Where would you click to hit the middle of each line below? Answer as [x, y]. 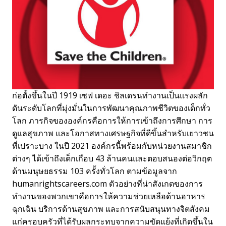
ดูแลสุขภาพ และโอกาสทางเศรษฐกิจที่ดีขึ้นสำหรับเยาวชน [113, 133]
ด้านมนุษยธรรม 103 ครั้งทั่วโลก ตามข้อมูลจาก [95, 171]
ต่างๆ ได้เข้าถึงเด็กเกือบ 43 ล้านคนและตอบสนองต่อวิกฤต [112, 158]
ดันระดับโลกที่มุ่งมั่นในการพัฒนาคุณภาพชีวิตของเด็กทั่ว [111, 108]
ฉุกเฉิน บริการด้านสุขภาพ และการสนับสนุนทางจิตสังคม [111, 209]
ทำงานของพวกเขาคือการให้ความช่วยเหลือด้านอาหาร [109, 196]
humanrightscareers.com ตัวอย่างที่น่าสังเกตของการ [107, 183]
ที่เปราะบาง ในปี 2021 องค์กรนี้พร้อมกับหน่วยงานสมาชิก [112, 146]
